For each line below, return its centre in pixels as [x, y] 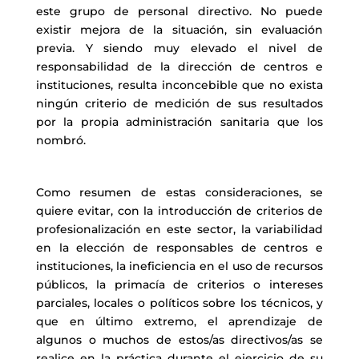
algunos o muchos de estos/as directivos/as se [179, 340]
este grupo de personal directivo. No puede [179, 11]
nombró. [61, 140]
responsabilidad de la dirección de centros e [179, 67]
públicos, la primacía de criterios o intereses [179, 284]
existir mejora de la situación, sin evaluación [179, 30]
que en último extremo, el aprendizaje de [179, 321]
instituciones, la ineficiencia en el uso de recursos [179, 266]
